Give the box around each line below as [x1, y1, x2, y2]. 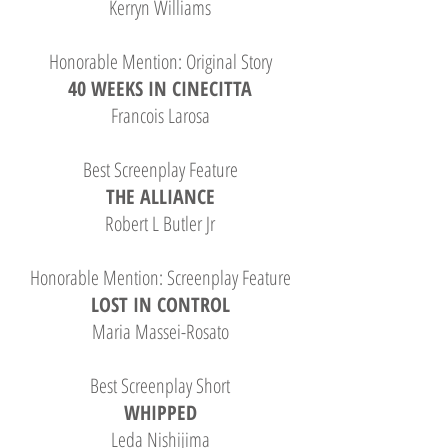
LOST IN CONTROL [90, 291, 230, 318]
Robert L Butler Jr [105, 210, 215, 237]
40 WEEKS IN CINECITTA [68, 75, 252, 102]
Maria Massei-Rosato [91, 318, 229, 345]
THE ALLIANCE [105, 183, 215, 210]
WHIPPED [123, 399, 197, 426]
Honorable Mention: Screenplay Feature [29, 264, 291, 291]
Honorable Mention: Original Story [48, 48, 272, 75]
